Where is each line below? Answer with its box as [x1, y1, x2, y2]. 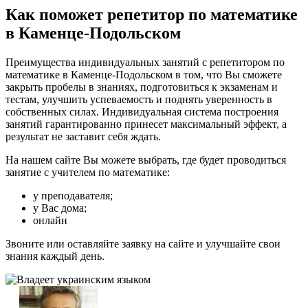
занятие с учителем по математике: [5, 166, 170, 179]
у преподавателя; [33, 190, 113, 202]
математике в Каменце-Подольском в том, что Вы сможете [5, 69, 282, 81]
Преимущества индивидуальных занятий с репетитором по [5, 56, 285, 69]
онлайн [33, 214, 67, 227]
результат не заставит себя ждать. [5, 131, 161, 143]
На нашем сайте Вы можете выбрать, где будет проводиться [5, 154, 286, 166]
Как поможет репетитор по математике [5, 5, 298, 24]
